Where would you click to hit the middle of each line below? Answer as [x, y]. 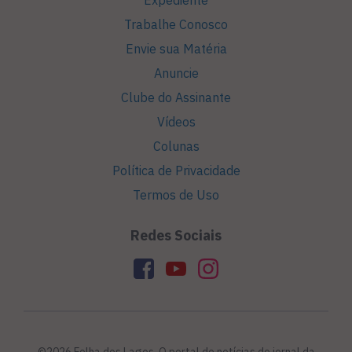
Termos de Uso [176, 195]
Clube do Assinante [176, 98]
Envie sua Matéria [176, 49]
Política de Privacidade [176, 171]
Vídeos [176, 122]
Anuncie [176, 73]
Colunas [176, 147]
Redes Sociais [176, 236]
